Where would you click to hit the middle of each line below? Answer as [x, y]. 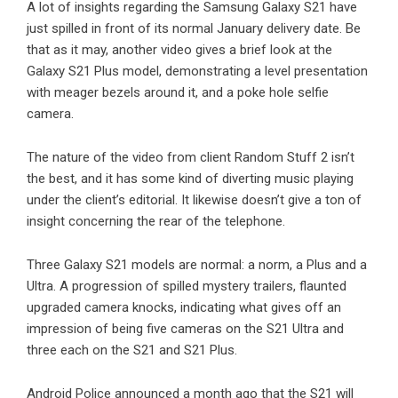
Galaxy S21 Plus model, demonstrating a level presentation [197, 72]
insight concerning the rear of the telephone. [156, 222]
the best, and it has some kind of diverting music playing [190, 179]
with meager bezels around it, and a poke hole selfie [178, 93]
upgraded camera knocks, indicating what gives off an [184, 308]
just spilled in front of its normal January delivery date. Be [194, 29]
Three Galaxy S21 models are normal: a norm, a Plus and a [197, 265]
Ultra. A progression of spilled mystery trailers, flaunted [187, 287]
